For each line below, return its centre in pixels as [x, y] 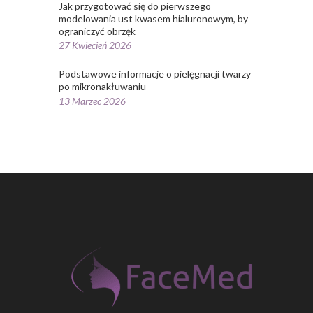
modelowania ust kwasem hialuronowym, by [153, 18]
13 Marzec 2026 [92, 101]
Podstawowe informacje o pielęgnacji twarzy [155, 74]
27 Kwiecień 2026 [95, 45]
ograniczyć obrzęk [97, 31]
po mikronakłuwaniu [102, 87]
